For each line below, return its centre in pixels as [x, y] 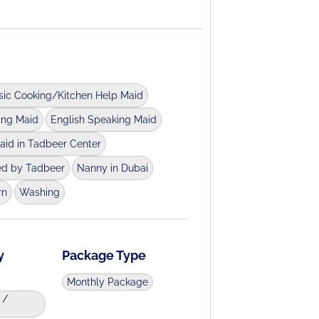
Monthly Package [108, 282]
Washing [39, 192]
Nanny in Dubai [112, 168]
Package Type [104, 255]
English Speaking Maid [103, 120]
